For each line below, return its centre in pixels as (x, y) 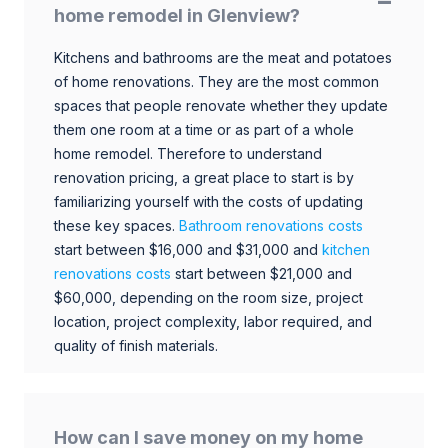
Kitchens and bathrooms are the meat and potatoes (223, 57)
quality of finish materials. (136, 345)
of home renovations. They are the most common (216, 81)
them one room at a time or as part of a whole (204, 129)
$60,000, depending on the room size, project (208, 297)
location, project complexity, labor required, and (213, 321)
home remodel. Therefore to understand (188, 153)
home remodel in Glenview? (177, 15)
